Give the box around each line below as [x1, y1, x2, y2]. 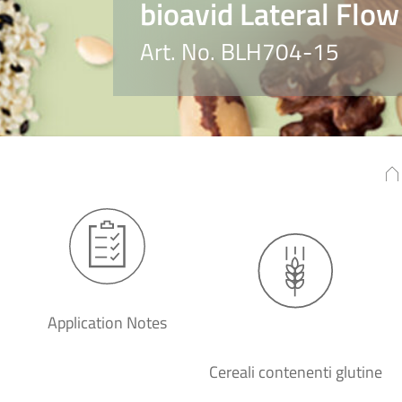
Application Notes [47, 310, 167, 335]
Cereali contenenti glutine [208, 360, 382, 384]
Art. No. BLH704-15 [140, 34, 339, 69]
